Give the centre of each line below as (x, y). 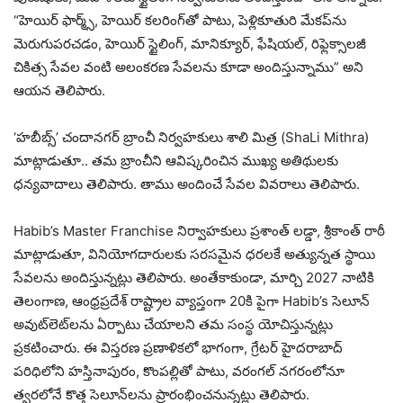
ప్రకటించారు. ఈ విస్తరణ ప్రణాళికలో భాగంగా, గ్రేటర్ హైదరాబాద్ (178, 347)
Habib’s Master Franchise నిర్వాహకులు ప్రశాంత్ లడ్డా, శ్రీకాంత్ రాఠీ (199, 230)
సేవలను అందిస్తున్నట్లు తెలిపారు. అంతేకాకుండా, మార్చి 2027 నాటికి (194, 277)
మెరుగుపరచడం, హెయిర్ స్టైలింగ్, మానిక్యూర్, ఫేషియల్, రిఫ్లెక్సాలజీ (190, 43)
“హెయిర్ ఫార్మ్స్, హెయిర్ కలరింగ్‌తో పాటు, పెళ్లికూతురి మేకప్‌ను (180, 20)
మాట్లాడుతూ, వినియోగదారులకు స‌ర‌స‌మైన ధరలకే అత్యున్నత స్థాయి (194, 254)
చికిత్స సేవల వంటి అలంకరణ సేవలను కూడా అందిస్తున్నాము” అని (188, 67)
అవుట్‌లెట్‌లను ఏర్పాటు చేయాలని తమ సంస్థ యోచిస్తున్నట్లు (173, 324)
